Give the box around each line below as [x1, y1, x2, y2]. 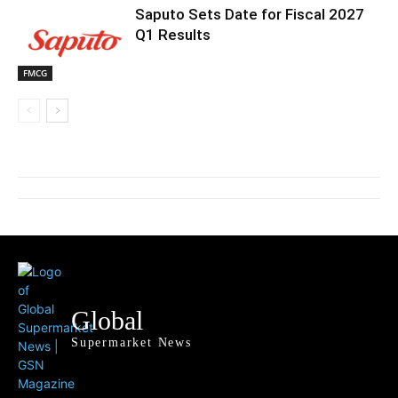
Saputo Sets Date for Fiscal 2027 [135, 5, 365, 24]
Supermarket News [71, 336, 192, 350]
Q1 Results [135, 26, 211, 44]
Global [71, 306, 143, 336]
